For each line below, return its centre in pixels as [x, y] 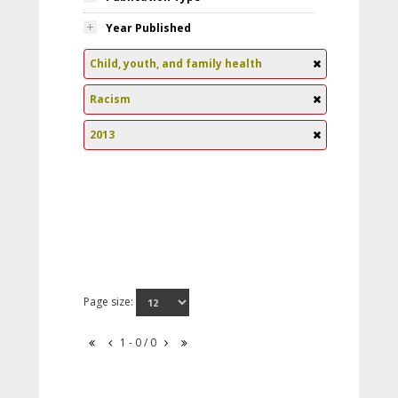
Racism [110, 99]
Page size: [110, 301]
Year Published [148, 28]
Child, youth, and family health [176, 64]
